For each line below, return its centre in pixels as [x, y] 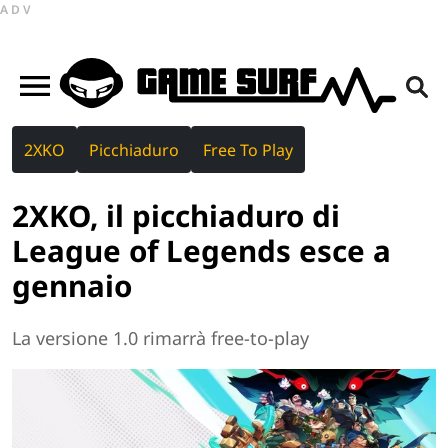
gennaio [72, 285]
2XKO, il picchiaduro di [176, 215]
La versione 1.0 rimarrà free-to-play [160, 338]
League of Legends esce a [201, 250]
